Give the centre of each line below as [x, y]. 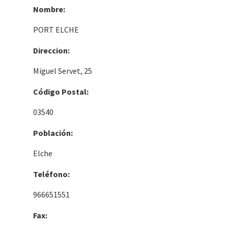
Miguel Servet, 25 [63, 70]
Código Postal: [61, 91]
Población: [53, 133]
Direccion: [51, 50]
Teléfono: [51, 174]
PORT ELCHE [56, 29]
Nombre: [49, 9]
